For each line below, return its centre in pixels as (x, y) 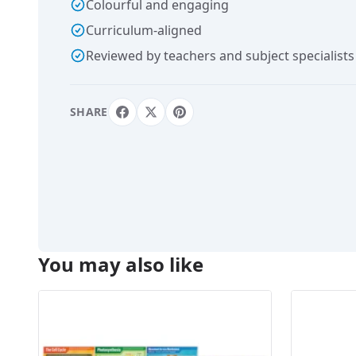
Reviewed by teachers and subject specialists (220, 56)
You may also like (121, 264)
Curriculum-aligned (144, 30)
